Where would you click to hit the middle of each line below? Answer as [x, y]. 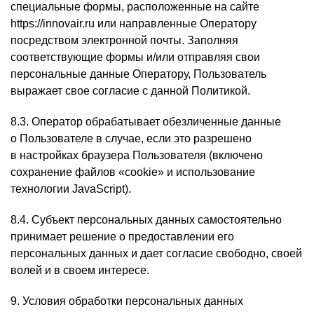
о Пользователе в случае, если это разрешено [131, 138]
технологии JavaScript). [71, 189]
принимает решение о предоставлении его [122, 237]
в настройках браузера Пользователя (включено [137, 155]
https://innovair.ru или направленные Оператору [134, 23]
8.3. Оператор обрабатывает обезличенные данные [146, 122]
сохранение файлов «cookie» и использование [133, 172]
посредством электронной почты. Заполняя [124, 40]
